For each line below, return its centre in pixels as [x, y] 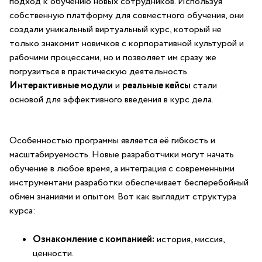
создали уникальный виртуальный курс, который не [116, 30]
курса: [23, 211]
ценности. [53, 254]
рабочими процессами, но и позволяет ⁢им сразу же [113, 58]
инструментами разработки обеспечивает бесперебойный [129, 183]
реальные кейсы [156, 86]
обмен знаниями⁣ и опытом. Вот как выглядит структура [123, 197]
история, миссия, [189, 239]
